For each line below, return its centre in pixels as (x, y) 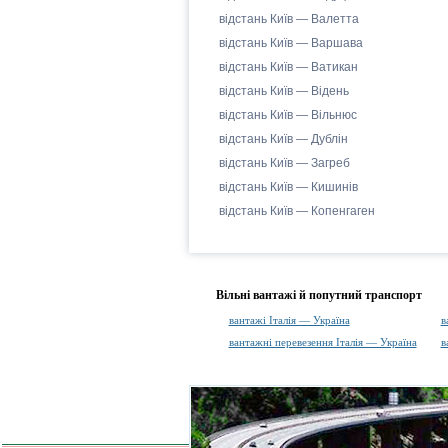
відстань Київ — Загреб (284, 163)
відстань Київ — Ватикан (288, 67)
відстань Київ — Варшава (290, 43)
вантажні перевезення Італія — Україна (322, 342)
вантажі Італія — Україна (289, 320)
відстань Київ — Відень (283, 91)
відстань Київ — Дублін (283, 139)
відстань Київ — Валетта (288, 19)
